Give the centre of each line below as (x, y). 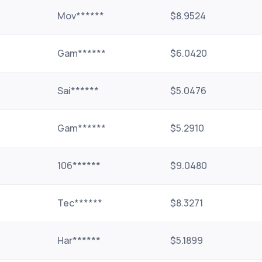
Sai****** (78, 91)
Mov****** (81, 16)
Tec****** (80, 203)
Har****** (79, 240)
